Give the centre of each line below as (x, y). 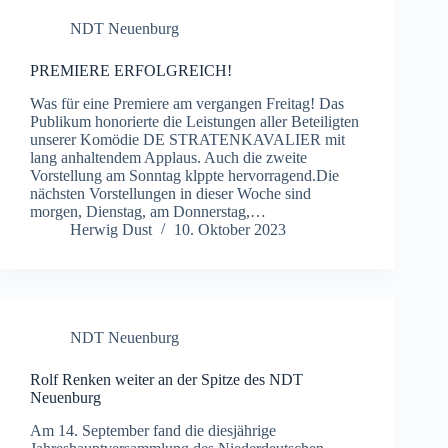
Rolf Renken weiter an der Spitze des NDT (166, 380)
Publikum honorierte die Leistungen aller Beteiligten (194, 122)
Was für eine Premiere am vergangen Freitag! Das (187, 104)
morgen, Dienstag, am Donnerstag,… (148, 212)
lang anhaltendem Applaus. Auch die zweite (168, 158)
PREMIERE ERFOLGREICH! (131, 71)
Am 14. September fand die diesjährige (153, 430)
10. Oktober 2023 (230, 230)
